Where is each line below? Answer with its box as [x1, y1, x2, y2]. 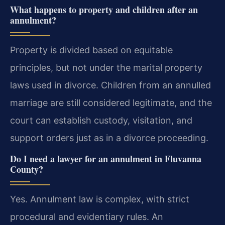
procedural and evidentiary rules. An [10, 211, 163, 222]
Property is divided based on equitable [10, 44, 173, 55]
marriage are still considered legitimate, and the [10, 97, 212, 108]
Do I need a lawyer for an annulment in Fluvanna [10, 152, 201, 166]
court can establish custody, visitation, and [10, 115, 192, 126]
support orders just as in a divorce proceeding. [10, 132, 208, 143]
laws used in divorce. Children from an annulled [10, 79, 211, 90]
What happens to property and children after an [10, 3, 198, 16]
